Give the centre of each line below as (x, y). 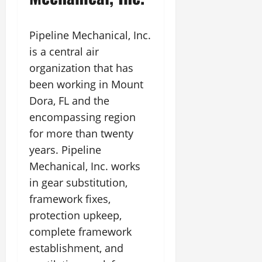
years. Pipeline (65, 150)
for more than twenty (81, 133)
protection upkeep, (75, 215)
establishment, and (76, 248)
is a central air (64, 51)
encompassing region (82, 117)
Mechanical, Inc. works (85, 166)
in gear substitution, (78, 182)
